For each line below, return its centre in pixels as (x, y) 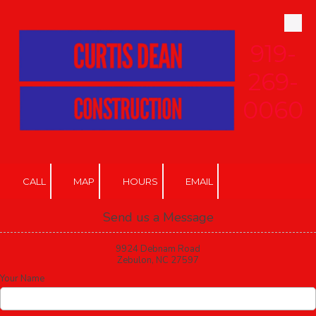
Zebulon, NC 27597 (158, 260)
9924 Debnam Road (158, 249)
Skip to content (57, 31)
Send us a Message (158, 217)
